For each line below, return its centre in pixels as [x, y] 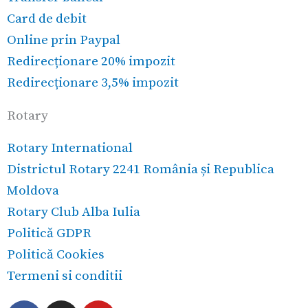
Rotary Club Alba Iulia [74, 212]
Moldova [33, 191]
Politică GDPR [49, 233]
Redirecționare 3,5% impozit [93, 83]
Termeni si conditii [65, 276]
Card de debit [47, 19]
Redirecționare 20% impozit [91, 62]
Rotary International [70, 148]
